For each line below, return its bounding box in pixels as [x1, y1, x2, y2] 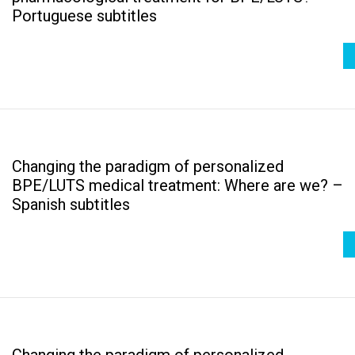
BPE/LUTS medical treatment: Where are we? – [12, 175, 343, 195]
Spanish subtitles [12, 194, 130, 214]
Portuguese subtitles [12, 6, 157, 25]
